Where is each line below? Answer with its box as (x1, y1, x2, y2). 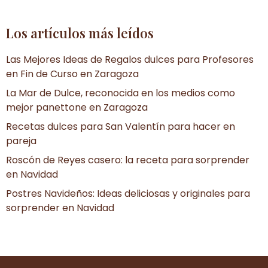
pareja (6, 134, 36, 148)
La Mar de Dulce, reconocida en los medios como (6, 86, 235, 100)
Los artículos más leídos (6, 24, 154, 42)
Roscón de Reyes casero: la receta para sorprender (6, 153, 249, 167)
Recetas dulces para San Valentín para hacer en (6, 120, 235, 134)
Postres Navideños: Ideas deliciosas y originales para (6, 187, 250, 201)
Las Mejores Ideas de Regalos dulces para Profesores (6, 53, 254, 67)
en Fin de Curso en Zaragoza (6, 67, 139, 81)
